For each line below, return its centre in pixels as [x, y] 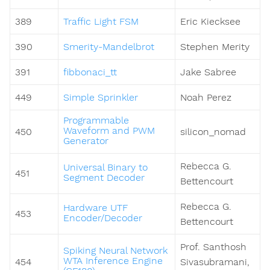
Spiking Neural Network [115, 251]
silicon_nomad [213, 132]
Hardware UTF [96, 208]
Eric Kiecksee [210, 22]
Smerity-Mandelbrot [109, 47]
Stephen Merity [215, 47]
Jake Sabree [208, 72]
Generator [86, 141]
